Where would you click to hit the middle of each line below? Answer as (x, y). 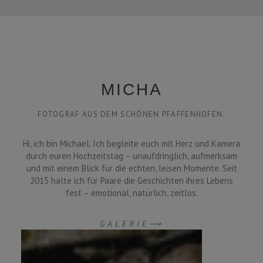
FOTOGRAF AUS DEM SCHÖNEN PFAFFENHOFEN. (131, 114)
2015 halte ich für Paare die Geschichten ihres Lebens (131, 180)
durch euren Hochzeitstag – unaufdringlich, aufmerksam (131, 156)
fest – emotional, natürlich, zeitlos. (131, 193)
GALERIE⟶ (131, 223)
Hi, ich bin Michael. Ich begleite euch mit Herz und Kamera (131, 143)
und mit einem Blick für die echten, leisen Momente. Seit (131, 168)
